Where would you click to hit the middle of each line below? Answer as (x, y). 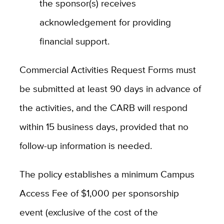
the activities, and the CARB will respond (103, 107)
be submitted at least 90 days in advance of (110, 88)
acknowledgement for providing (105, 22)
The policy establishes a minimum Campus (107, 174)
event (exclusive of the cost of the (88, 212)
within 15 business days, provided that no (104, 126)
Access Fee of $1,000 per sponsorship (99, 193)
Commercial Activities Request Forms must (107, 69)
